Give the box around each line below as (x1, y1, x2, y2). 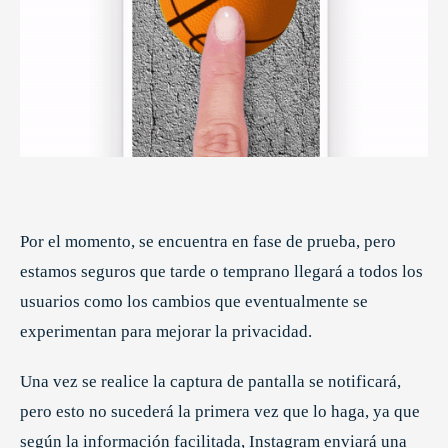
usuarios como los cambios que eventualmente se (20, 292, 368, 312)
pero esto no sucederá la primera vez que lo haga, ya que (20, 402, 420, 422)
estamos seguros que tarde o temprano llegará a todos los (20, 262, 423, 282)
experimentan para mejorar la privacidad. (20, 322, 312, 342)
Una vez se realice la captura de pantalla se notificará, (20, 372, 401, 392)
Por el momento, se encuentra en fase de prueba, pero (20, 232, 396, 252)
